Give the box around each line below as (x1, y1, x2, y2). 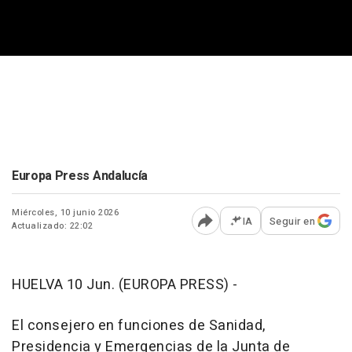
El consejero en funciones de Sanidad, (12, 314, 266, 336)
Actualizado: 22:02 (12, 218, 93, 233)
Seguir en (269, 213, 315, 229)
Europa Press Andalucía (12, 166, 148, 185)
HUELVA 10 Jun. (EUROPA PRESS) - (12, 273, 238, 295)
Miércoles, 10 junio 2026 (12, 205, 119, 219)
